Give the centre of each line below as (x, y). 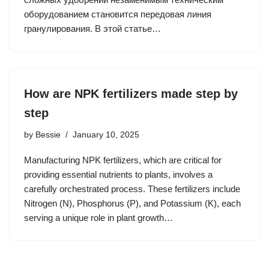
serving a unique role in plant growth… (100, 218)
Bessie (48, 135)
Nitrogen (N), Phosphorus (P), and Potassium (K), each (132, 203)
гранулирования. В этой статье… (94, 29)
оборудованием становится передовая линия (118, 14)
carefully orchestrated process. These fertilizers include (132, 189)
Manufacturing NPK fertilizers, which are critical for (123, 160)
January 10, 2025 (106, 135)
